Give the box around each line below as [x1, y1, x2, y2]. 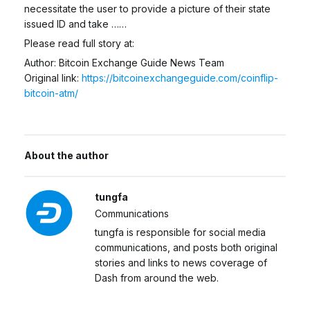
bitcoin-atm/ [24, 86, 78, 99]
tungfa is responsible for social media [95, 226, 266, 238]
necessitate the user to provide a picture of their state [24, 2, 271, 15]
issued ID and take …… [24, 17, 127, 30]
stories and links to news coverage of [95, 256, 267, 268]
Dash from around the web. [95, 271, 219, 284]
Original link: [24, 71, 82, 84]
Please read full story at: [24, 37, 134, 49]
